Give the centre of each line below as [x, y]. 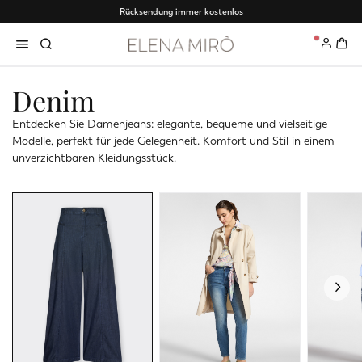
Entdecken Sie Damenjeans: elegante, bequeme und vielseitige [170, 124]
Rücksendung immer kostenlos [181, 11]
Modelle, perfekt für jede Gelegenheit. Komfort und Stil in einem [173, 141]
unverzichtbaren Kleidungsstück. [94, 158]
